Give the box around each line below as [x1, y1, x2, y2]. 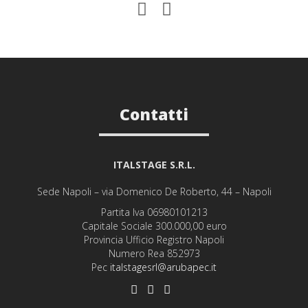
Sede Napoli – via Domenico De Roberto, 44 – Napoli [36, 185, 272, 199]
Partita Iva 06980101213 [100, 206, 208, 219]
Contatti [120, 103, 188, 126]
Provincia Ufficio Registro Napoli [84, 233, 224, 247]
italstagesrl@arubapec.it [110, 261, 217, 274]
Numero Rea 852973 [108, 247, 200, 261]
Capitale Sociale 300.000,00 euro [81, 219, 227, 233]
